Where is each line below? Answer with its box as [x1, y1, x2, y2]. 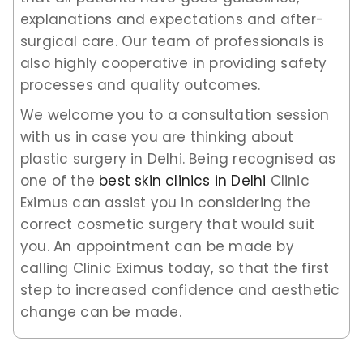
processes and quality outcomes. [20, 75, 261, 95]
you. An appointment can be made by [20, 236, 294, 256]
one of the [20, 170, 100, 190]
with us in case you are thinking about [20, 126, 294, 147]
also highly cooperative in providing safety [20, 53, 327, 73]
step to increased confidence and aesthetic [20, 280, 340, 300]
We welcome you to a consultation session [20, 105, 330, 125]
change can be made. [20, 301, 181, 322]
